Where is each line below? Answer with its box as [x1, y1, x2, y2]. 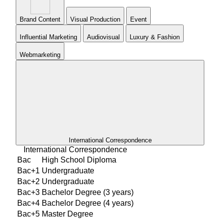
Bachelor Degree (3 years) [42, 188, 134, 196]
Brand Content [20, 15, 60, 23]
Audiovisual [87, 33, 120, 41]
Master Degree [42, 209, 93, 218]
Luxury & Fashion [130, 33, 180, 41]
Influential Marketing [20, 33, 77, 41]
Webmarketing [20, 51, 60, 58]
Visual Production [70, 15, 120, 23]
